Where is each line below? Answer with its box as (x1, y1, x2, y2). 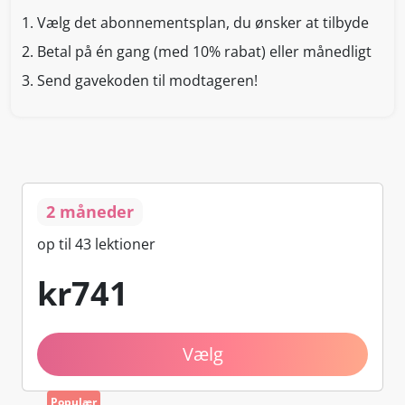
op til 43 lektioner (37, 233, 155, 254)
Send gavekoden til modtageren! (33, 70, 258, 90)
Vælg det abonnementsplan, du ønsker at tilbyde (33, 12, 369, 33)
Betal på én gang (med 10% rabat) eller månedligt (33, 41, 372, 61)
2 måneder (46, 200, 134, 222)
